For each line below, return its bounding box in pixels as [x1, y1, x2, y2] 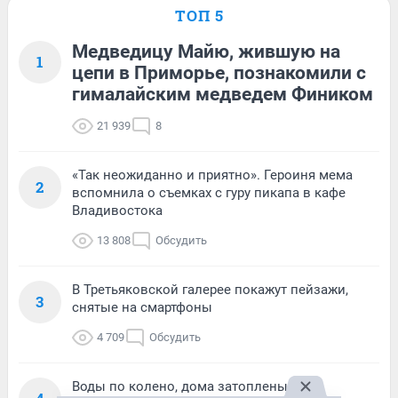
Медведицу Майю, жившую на [72, 41, 340, 63]
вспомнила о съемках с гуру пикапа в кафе [72, 185, 346, 202]
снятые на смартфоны [72, 299, 212, 316]
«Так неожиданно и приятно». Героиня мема [72, 167, 353, 184]
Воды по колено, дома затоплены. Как [72, 378, 318, 395]
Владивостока [72, 203, 163, 219]
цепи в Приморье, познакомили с [72, 62, 366, 84]
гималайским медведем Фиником [72, 84, 373, 106]
